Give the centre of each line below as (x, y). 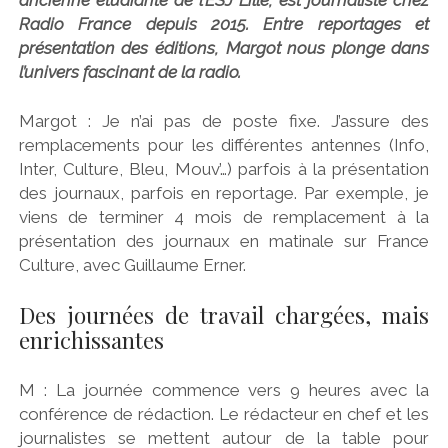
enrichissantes (91, 339)
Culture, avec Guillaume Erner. (132, 265)
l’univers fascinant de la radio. (129, 71)
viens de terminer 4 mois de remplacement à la (224, 217)
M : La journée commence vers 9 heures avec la (224, 390)
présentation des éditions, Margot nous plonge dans (224, 47)
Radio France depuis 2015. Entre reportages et (224, 23)
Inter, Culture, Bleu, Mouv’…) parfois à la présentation (224, 169)
